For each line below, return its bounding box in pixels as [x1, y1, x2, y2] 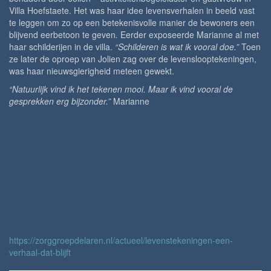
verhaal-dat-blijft [9, 246, 71, 258]
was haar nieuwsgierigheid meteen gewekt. [9, 64, 174, 77]
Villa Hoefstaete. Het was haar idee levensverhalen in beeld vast [9, 4, 255, 16]
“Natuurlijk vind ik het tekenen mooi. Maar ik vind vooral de [9, 82, 233, 95]
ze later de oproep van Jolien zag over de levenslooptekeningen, [9, 52, 256, 65]
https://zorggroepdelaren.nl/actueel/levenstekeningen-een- [9, 233, 233, 246]
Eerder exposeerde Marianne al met [120, 28, 259, 41]
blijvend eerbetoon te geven [9, 28, 116, 41]
